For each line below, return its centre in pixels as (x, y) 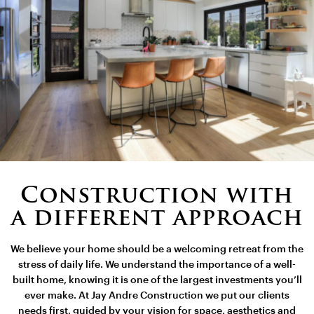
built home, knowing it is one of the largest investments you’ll (157, 281)
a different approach (157, 220)
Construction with (157, 197)
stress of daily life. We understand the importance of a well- (157, 265)
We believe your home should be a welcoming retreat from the (157, 250)
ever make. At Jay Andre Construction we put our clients (157, 296)
